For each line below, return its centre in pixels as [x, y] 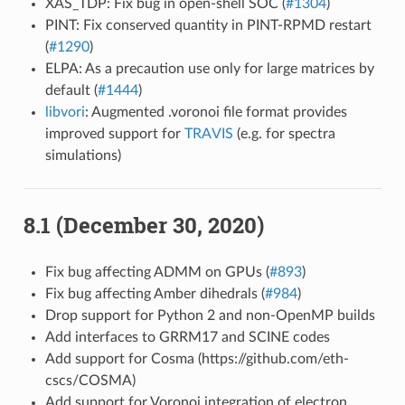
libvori [65, 112]
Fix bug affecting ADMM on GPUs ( [157, 272]
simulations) [83, 155]
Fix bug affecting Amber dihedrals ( [155, 293]
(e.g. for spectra [284, 133]
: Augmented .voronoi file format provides [216, 112]
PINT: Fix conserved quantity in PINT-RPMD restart [208, 25]
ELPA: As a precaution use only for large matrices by [209, 68]
